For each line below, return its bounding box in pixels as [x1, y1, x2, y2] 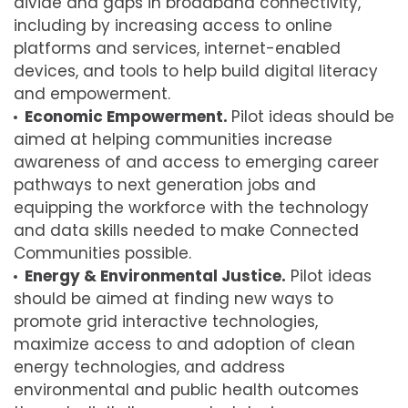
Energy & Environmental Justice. [25, 265, 286, 288]
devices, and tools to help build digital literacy [14, 60, 378, 83]
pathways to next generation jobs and [14, 174, 316, 197]
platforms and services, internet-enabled [14, 37, 341, 60]
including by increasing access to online [14, 15, 332, 37]
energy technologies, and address [14, 356, 285, 379]
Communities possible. [14, 242, 191, 265]
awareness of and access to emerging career [14, 151, 379, 174]
